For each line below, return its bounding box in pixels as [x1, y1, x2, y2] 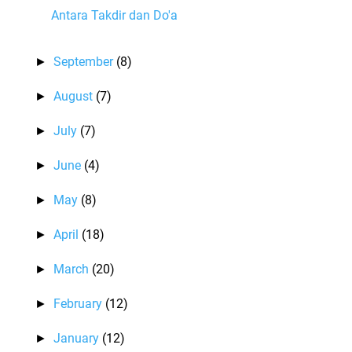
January [53, 331, 103, 346]
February [53, 296, 106, 311]
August [53, 89, 97, 104]
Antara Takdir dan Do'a [50, 8, 178, 23]
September [53, 54, 117, 69]
